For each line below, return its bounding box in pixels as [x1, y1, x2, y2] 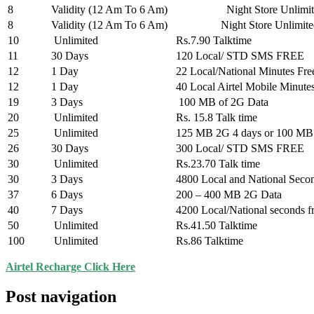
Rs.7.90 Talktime [176, 34, 252, 47]
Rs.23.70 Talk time [176, 158, 260, 170]
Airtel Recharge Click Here [6, 261, 135, 273]
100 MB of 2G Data [176, 96, 268, 109]
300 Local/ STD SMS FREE [176, 142, 304, 155]
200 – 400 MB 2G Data [176, 189, 282, 201]
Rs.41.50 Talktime [176, 219, 257, 232]
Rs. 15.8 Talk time [176, 111, 257, 124]
